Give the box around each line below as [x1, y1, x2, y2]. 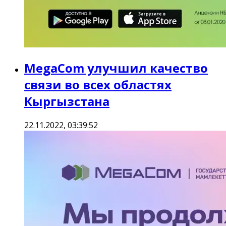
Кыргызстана [24, 93, 109, 110]
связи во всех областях [24, 76, 172, 93]
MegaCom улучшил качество [24, 60, 208, 77]
